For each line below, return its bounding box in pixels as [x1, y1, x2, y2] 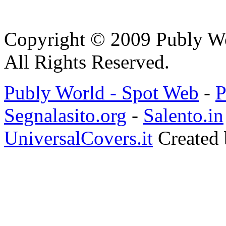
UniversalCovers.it [4, 127, 153, 149]
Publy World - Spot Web [4, 81, 199, 103]
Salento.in [143, 104, 223, 126]
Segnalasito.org [4, 104, 127, 126]
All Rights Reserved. [4, 50, 169, 73]
